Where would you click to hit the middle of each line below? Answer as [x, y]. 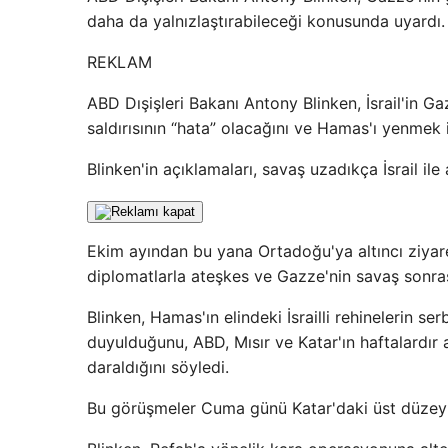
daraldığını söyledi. [158, 367]
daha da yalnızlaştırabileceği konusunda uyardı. [266, 21]
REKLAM [119, 62]
